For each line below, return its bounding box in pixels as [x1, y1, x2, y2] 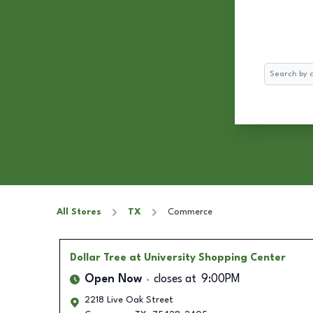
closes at [153, 274, 196, 285]
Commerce [168, 208, 212, 217]
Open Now [84, 274, 142, 285]
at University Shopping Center [129, 253, 286, 263]
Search [263, 65, 292, 74]
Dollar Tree [69, 253, 126, 263]
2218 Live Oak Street [84, 296, 173, 305]
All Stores [57, 208, 101, 217]
